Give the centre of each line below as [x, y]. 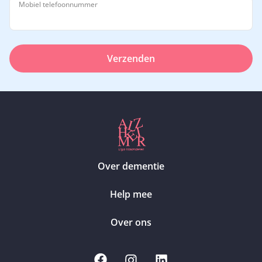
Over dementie [131, 166]
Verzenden [131, 58]
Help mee [131, 194]
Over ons [131, 222]
